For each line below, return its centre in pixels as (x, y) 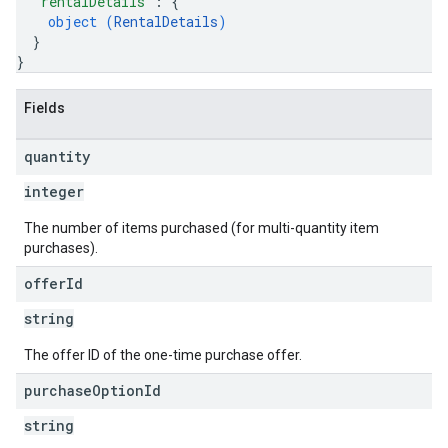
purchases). (61, 248)
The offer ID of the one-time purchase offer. (163, 355)
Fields (44, 108)
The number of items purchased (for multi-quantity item (201, 228)
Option (118, 390)
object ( (81, 21)
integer (54, 191)
